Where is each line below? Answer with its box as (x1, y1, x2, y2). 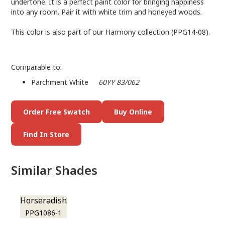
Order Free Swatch (23, 107, 90, 117)
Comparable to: (11, 62, 62, 72)
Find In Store (23, 130, 70, 139)
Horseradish (20, 195, 67, 206)
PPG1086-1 (25, 208, 62, 217)
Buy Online (114, 107, 153, 117)
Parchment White (31, 77, 99, 87)
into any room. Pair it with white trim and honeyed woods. (11, 7, 202, 17)
